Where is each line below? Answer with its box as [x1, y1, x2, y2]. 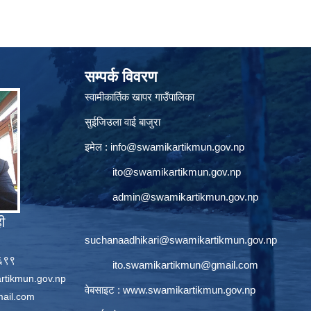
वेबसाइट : [85, 284, 123, 296]
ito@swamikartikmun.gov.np [112, 166, 241, 178]
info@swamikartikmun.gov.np [110, 141, 244, 153]
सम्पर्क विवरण [85, 68, 157, 86]
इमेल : [85, 141, 110, 153]
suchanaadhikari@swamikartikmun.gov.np [85, 234, 277, 246]
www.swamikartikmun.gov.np [123, 284, 255, 296]
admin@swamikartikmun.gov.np [112, 191, 258, 203]
